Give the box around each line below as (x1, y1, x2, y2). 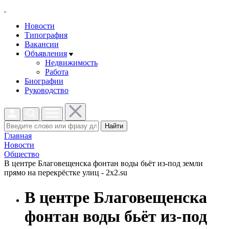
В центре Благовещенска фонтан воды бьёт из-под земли (4, 159, 203, 168)
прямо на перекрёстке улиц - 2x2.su (4, 168, 127, 177)
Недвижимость (45, 58, 98, 67)
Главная (4, 131, 32, 140)
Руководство (25, 86, 68, 95)
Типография (25, 31, 67, 39)
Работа (45, 67, 68, 76)
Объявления (25, 49, 67, 58)
